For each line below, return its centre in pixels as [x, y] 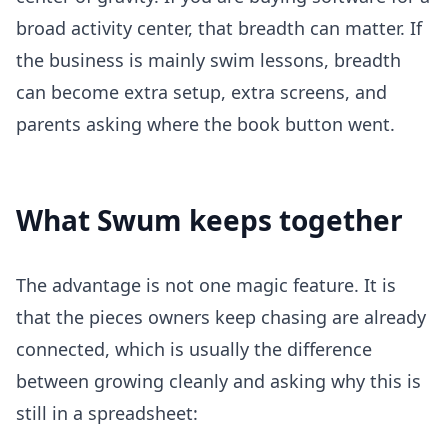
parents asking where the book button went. [205, 124]
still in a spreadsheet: [107, 413]
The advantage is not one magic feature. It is [206, 285]
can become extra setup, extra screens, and [201, 92]
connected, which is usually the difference [194, 349]
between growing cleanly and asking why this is [218, 381]
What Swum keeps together [209, 220]
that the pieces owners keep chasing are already [221, 317]
